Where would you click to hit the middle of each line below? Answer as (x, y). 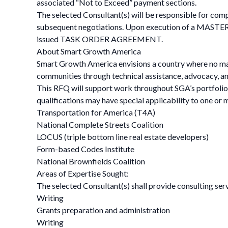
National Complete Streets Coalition (101, 124)
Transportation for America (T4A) (96, 112)
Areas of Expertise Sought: (83, 173)
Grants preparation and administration (103, 210)
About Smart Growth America (89, 51)
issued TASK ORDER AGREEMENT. (100, 39)
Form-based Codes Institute (85, 149)
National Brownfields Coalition (91, 161)
